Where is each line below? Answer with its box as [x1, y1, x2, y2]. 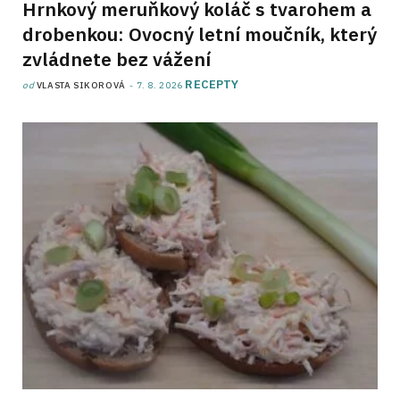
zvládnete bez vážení [22, 46, 211, 72]
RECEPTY [185, 77, 239, 93]
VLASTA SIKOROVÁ [36, 79, 126, 92]
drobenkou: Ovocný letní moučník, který [22, 21, 377, 47]
